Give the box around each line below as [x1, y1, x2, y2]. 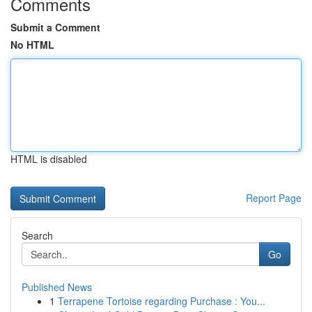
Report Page [246, 191, 302, 205]
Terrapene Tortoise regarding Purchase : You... [58, 294, 265, 308]
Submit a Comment [10, 20, 100, 34]
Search [22, 228, 53, 242]
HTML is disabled [10, 152, 87, 166]
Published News [22, 280, 92, 294]
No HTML [10, 38, 54, 52]
